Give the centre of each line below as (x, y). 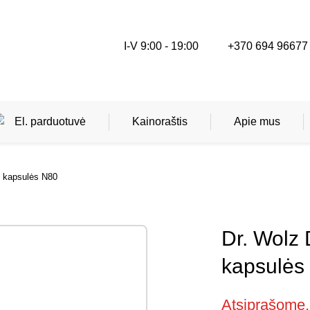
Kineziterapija (67, 188)
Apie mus (257, 121)
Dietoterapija (64, 300)
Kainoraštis (159, 121)
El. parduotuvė (50, 121)
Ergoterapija (63, 263)
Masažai (54, 225)
